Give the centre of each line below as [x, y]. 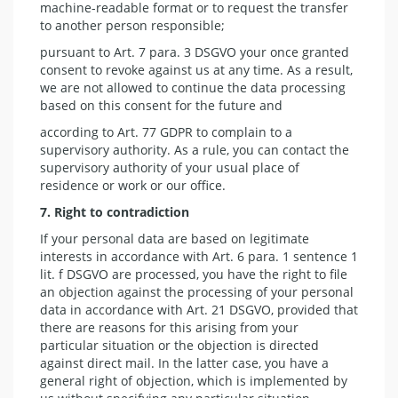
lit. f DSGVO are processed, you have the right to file [194, 274]
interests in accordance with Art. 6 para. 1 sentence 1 [199, 256]
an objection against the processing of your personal [197, 291]
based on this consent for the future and [161, 105]
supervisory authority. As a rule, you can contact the [195, 149]
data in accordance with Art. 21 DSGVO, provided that [199, 309]
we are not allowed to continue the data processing [193, 87]
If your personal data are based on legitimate [175, 238]
